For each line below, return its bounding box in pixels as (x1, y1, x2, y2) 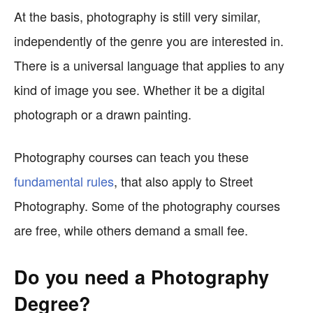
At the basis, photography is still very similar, (14, 7, 261, 25)
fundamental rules (14, 172, 114, 190)
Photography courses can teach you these (14, 147, 249, 166)
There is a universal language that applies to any (14, 56, 284, 74)
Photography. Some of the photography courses (14, 196, 280, 214)
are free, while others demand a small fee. (14, 221, 248, 239)
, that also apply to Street (114, 172, 253, 190)
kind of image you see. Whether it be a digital (14, 80, 265, 99)
